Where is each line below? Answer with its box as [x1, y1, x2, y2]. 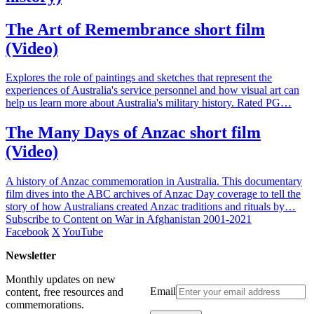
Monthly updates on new [6, 273, 116, 286]
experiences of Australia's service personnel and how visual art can [6, 84, 299, 97]
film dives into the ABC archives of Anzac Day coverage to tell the [6, 188, 301, 200]
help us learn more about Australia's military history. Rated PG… [6, 97, 292, 109]
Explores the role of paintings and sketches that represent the [6, 71, 272, 84]
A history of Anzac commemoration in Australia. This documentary [6, 175, 302, 188]
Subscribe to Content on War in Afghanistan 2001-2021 [6, 213, 252, 226]
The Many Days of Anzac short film [6, 123, 261, 142]
